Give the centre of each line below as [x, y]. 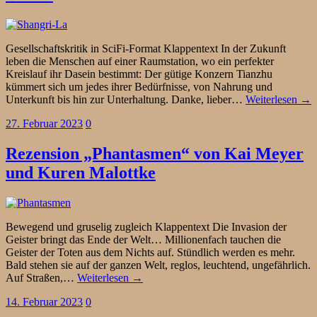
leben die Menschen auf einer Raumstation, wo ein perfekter [140, 62]
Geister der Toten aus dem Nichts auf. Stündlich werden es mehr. [150, 252]
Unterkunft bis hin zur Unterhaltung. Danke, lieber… [126, 100]
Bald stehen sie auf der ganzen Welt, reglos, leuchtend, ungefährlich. [158, 265]
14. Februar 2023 [44, 301]
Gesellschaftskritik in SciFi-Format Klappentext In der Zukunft [146, 49]
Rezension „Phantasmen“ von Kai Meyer [155, 153]
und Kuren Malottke [81, 172]
